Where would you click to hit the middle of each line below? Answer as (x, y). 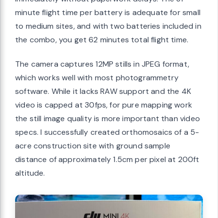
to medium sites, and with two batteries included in (108, 26)
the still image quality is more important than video (108, 119)
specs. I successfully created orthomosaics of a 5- (107, 132)
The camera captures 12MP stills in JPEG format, (102, 64)
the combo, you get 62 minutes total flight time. (102, 40)
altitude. (30, 173)
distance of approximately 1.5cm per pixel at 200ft (107, 160)
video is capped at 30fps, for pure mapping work (104, 105)
